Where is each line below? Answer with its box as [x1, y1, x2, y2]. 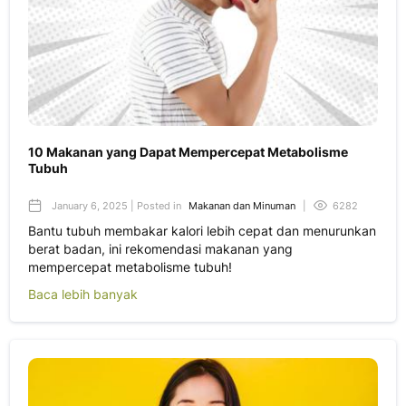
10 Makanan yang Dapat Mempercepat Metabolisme [28, 143, 348, 159]
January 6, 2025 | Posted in [49, 198, 184, 212]
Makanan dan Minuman [188, 198, 295, 212]
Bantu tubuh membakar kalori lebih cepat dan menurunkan [28, 222, 376, 238]
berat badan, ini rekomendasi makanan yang [28, 240, 293, 256]
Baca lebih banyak [28, 285, 138, 302]
